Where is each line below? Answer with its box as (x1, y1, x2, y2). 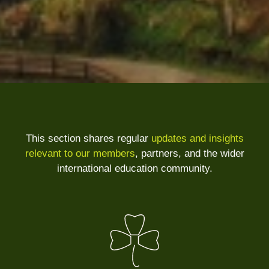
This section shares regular (25, 132, 151, 144)
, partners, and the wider (134, 147, 244, 159)
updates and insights (151, 132, 244, 144)
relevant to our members (25, 147, 135, 159)
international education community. (56, 162, 213, 174)
